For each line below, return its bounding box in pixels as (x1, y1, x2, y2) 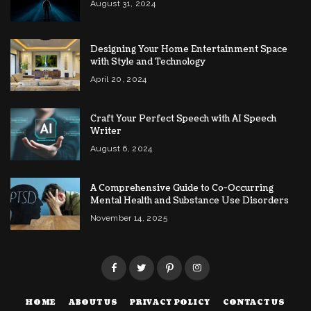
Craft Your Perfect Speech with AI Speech (90, 112, 276, 126)
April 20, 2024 (90, 74, 147, 85)
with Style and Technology (90, 56, 205, 69)
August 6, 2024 (90, 144, 153, 154)
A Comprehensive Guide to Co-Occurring (90, 182, 274, 195)
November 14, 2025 (90, 213, 167, 224)
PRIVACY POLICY (130, 298, 210, 308)
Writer (90, 125, 121, 138)
